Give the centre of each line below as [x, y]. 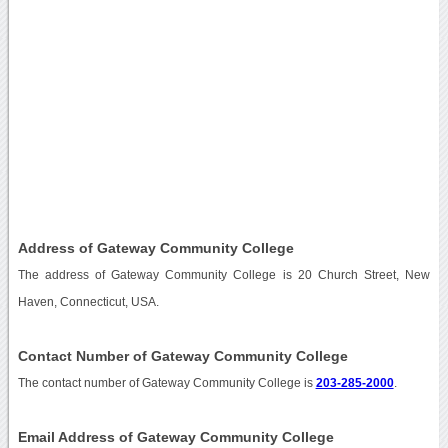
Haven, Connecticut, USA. [88, 301]
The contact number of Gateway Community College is [166, 382]
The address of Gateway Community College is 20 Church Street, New [224, 274]
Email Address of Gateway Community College [175, 436]
